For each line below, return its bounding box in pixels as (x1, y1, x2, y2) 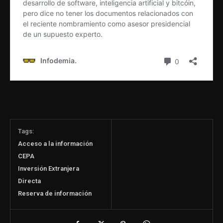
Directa (18, 177, 41, 185)
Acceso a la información (18, 139, 93, 147)
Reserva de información (18, 189, 92, 197)
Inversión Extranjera (18, 164, 79, 172)
